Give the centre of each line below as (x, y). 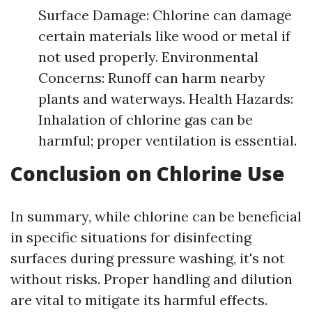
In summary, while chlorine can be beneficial (156, 216)
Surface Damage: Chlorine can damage (165, 15)
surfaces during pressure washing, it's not (148, 258)
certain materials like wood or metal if (164, 36)
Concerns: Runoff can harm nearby (152, 78)
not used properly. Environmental (148, 57)
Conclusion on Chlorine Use (148, 173)
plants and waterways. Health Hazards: (166, 99)
